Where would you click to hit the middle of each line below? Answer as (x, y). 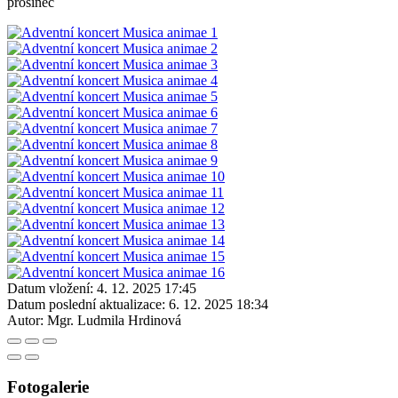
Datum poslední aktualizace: (86, 304)
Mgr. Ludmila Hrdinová (114, 320)
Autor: (25, 320)
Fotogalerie (48, 386)
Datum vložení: (50, 288)
